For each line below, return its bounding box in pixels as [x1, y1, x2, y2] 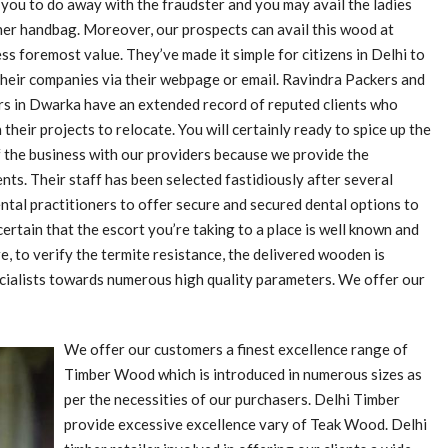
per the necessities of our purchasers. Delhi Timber [64, 390, 400, 408]
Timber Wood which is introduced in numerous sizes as [64, 365, 422, 383]
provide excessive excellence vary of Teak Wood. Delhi [64, 415, 427, 433]
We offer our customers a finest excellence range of [64, 340, 408, 358]
